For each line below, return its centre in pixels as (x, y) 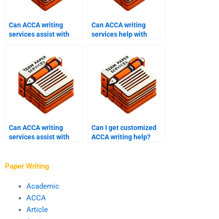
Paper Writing (27, 166)
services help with (119, 34)
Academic (43, 186)
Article (37, 209)
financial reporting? (39, 146)
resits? (19, 44)
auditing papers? (118, 44)
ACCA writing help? (121, 137)
